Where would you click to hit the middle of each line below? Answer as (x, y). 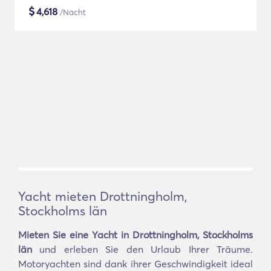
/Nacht (72, 12)
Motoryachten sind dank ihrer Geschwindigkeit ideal (135, 264)
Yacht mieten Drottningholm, (103, 196)
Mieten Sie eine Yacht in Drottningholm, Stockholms (135, 235)
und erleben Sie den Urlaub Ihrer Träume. (142, 249)
